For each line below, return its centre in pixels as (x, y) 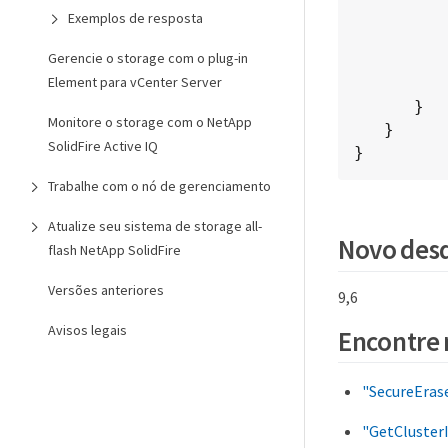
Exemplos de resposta (135, 18)
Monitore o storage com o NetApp (150, 122)
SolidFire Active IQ (103, 146)
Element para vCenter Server (135, 82)
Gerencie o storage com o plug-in (148, 58)
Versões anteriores (106, 290)
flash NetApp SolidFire (114, 250)
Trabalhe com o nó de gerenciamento (159, 186)
